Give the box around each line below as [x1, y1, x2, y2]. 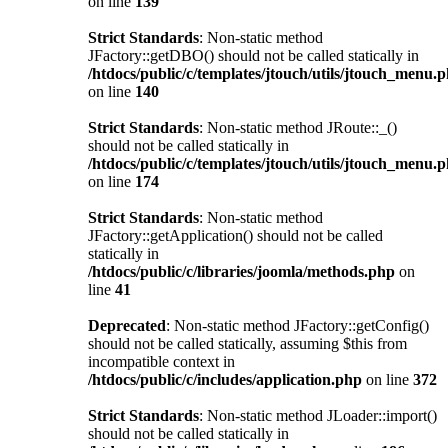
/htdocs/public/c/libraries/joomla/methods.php [88, 262, 395, 280]
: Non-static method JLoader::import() [199, 406, 437, 424]
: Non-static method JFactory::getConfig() [166, 316, 429, 334]
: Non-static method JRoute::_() [199, 118, 397, 136]
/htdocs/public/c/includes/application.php [88, 370, 362, 388]
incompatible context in [88, 352, 235, 370]
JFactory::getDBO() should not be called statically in [88, 46, 419, 64]
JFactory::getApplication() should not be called [88, 226, 383, 244]
